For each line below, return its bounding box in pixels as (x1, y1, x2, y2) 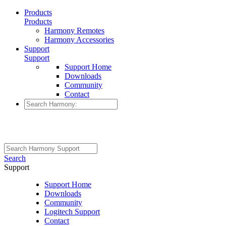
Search (4, 154, 26, 162)
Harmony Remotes (44, 26, 104, 35)
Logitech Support (44, 207, 100, 216)
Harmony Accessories (44, 35, 114, 44)
